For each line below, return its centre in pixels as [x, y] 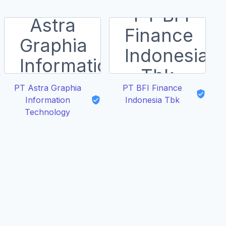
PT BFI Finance [152, 88]
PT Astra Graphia [47, 88]
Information [47, 100]
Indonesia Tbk [152, 100]
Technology [47, 112]
